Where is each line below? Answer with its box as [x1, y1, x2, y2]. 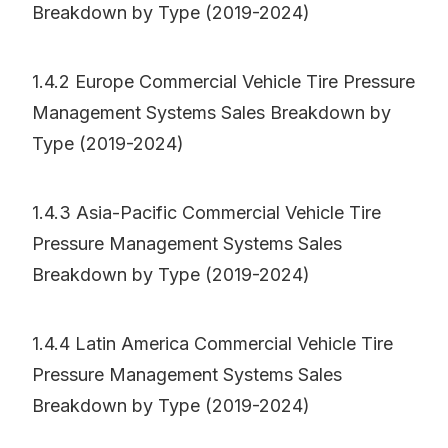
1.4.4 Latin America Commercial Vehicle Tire [32, 333, 393, 355]
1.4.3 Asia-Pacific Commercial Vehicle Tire [32, 202, 381, 224]
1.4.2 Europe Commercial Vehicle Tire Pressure [32, 71, 415, 93]
